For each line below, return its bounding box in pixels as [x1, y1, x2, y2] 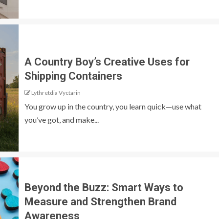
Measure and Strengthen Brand [24, 196, 176, 208]
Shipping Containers [24, 69, 122, 82]
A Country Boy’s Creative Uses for [24, 55, 190, 68]
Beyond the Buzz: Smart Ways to [24, 181, 183, 194]
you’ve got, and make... [24, 114, 99, 124]
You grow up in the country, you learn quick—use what [24, 101, 201, 111]
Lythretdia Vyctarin [31, 88, 81, 96]
